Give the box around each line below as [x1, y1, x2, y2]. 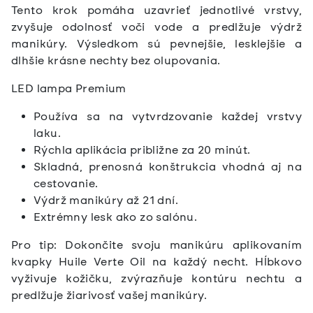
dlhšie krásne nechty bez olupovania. [11, 54, 221, 68]
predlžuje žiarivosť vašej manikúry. [11, 289, 207, 303]
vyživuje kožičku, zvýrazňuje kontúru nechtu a [11, 272, 302, 286]
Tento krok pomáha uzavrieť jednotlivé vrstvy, [11, 3, 302, 17]
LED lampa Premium [11, 82, 126, 96]
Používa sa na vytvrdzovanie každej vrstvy [34, 110, 302, 124]
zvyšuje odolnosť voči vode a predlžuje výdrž [11, 20, 302, 34]
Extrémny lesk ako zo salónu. [34, 210, 198, 224]
